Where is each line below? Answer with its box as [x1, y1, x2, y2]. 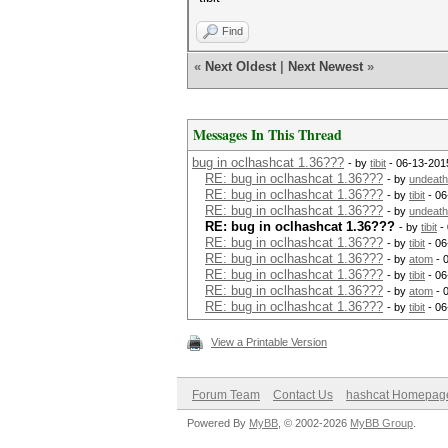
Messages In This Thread [193, 124, 342, 145]
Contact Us [273, 388, 333, 402]
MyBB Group [350, 417, 413, 429]
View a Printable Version [211, 336, 327, 348]
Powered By [187, 417, 249, 429]
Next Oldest [205, 59, 276, 74]
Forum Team [192, 388, 260, 402]
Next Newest [288, 59, 363, 74]
